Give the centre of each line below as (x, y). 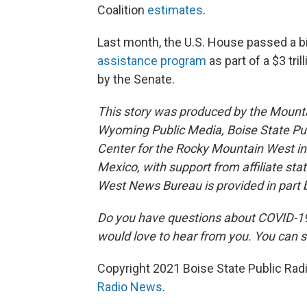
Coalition (122, 10)
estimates (175, 10)
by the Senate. (136, 79)
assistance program (152, 61)
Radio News (130, 287)
